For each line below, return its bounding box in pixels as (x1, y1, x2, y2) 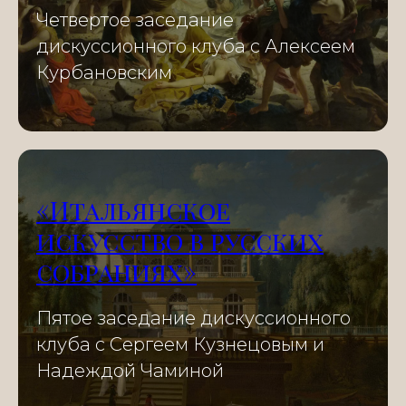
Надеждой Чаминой (36, 360, 224, 382)
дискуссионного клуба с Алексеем (36, 35, 355, 58)
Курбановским (36, 62, 172, 84)
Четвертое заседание (36, 9, 234, 32)
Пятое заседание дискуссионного (36, 307, 351, 330)
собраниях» (36, 255, 197, 289)
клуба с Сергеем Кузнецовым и (36, 333, 324, 356)
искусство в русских (36, 224, 324, 258)
